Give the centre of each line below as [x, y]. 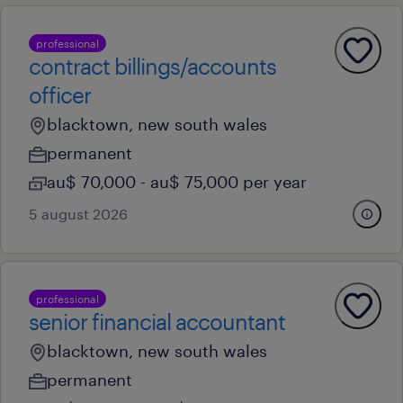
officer [60, 95]
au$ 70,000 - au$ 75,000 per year [177, 182]
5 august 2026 [78, 214]
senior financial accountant [157, 322]
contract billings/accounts [152, 66]
